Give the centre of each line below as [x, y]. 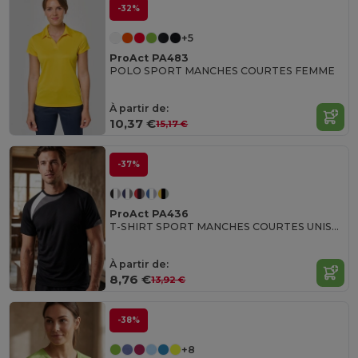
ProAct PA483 [149, 58]
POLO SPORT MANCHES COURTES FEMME [223, 70]
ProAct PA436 [149, 213]
